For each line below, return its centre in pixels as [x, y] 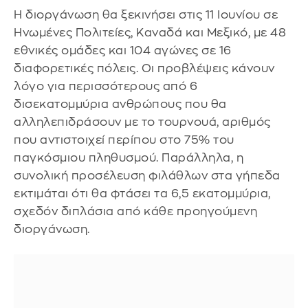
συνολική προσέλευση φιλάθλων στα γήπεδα [147, 175]
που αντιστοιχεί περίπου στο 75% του [124, 140]
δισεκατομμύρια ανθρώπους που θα [120, 104]
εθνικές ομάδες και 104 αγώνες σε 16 [123, 50]
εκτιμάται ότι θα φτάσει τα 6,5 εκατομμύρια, [142, 193]
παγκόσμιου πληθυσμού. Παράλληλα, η [129, 157]
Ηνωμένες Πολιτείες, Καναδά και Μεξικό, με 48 [150, 32]
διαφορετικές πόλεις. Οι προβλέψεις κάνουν [144, 68]
